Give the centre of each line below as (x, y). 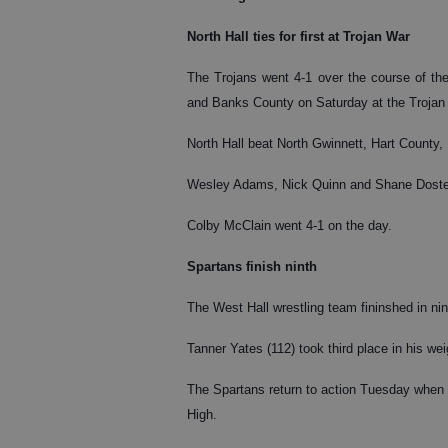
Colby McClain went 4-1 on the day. (289, 225)
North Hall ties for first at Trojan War (298, 36)
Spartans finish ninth (252, 266)
